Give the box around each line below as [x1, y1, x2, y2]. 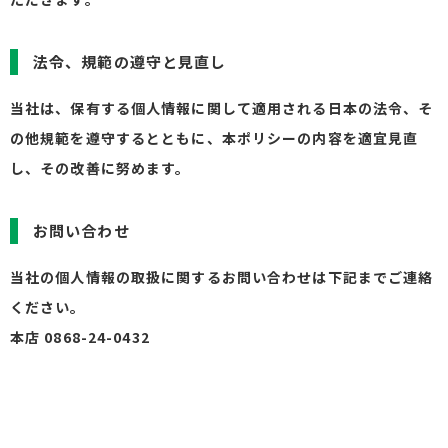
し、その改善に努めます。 [10, 158, 191, 178]
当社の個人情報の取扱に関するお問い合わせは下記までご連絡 [10, 267, 434, 287]
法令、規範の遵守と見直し [33, 51, 227, 72]
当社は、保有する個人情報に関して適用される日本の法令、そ [10, 98, 434, 118]
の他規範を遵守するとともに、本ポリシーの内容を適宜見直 [10, 128, 419, 148]
